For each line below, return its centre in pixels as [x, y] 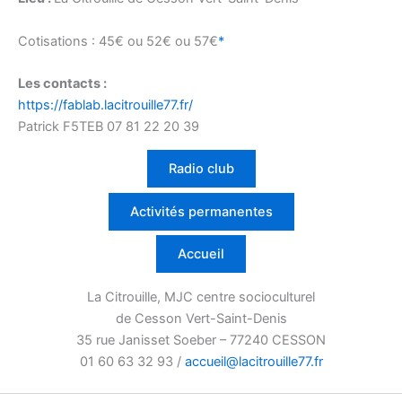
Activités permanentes [201, 211]
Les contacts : [62, 84]
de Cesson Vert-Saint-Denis [201, 318]
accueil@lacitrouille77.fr [253, 361]
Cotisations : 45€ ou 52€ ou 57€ [118, 41]
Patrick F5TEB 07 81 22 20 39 [109, 127]
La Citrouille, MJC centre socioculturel [201, 297]
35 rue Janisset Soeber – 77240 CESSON [201, 340]
